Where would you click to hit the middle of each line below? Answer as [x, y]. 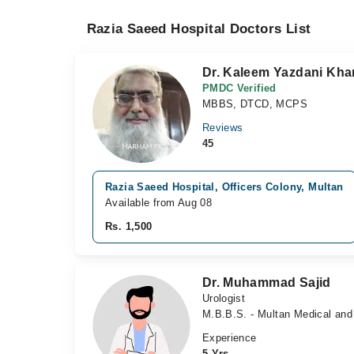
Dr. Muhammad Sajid [266, 282]
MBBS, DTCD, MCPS [254, 104]
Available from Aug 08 [159, 202]
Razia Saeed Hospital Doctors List [199, 29]
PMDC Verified [239, 88]
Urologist [224, 298]
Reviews [222, 128]
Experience [229, 337]
